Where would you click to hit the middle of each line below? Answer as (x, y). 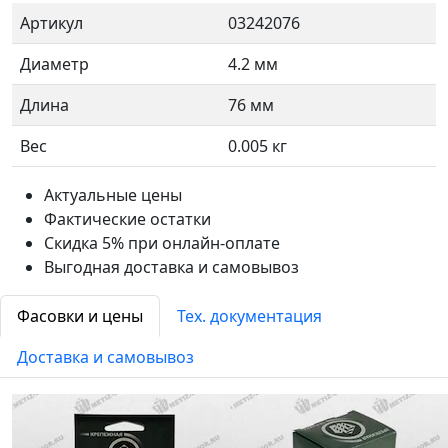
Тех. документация (249, 316)
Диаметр (54, 64)
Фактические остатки (127, 219)
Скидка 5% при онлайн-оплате (162, 243)
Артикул (51, 23)
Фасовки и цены (80, 316)
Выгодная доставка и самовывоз (171, 267)
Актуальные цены (113, 195)
